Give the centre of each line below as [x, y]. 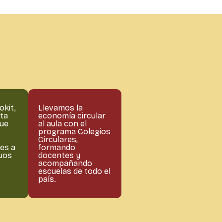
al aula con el [63, 123]
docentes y [59, 155]
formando [57, 147]
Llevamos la [61, 108]
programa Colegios [75, 131]
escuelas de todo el [75, 171]
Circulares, [58, 139]
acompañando [65, 163]
